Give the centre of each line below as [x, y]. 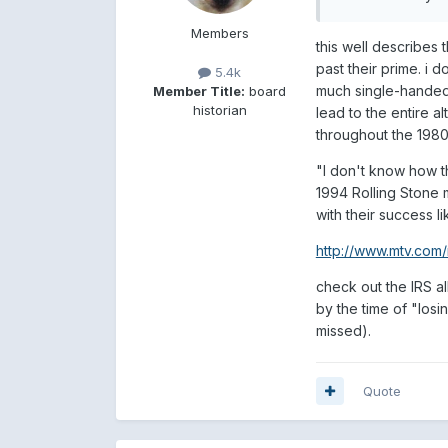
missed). [343, 330]
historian [219, 109]
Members [219, 32]
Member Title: [199, 90]
